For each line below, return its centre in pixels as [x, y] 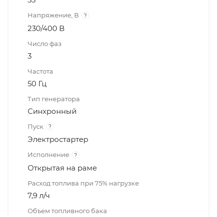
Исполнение [48, 155]
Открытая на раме [62, 168]
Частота [40, 71]
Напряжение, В [53, 15]
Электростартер [58, 139]
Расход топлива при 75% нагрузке [83, 183]
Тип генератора [54, 99]
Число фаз [45, 43]
